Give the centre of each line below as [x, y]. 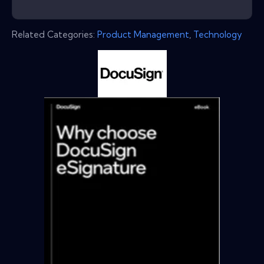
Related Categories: [55, 35]
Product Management [143, 35]
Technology [218, 35]
